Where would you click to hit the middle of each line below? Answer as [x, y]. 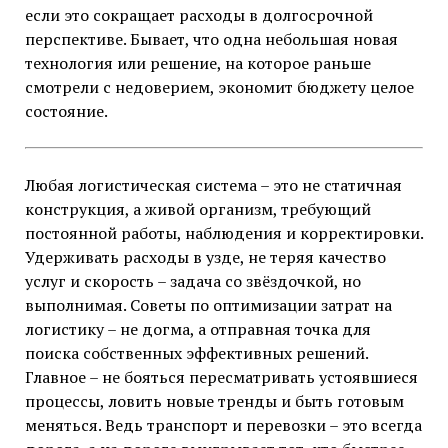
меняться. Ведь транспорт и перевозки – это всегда [223, 425]
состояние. [66, 111]
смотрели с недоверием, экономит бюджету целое [219, 87]
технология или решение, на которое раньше [197, 63]
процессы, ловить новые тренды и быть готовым [214, 401]
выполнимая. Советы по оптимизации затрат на [208, 305]
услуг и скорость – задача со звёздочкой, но [192, 281]
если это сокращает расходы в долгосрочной [198, 15]
